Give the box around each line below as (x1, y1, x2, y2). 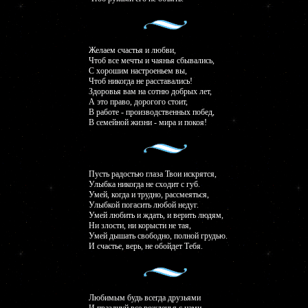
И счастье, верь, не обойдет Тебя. (89, 241, 203, 251)
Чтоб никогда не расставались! (89, 76, 192, 86)
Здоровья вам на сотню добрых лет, (89, 87, 212, 96)
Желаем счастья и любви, (89, 45, 176, 55)
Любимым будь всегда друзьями (89, 293, 201, 302)
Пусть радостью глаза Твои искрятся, (89, 169, 217, 179)
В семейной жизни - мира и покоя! (89, 118, 207, 127)
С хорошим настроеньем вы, (89, 66, 187, 76)
